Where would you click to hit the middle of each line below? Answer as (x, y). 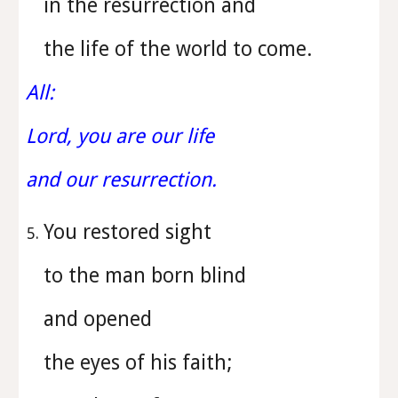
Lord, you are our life (123, 136)
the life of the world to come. (178, 49)
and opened (101, 319)
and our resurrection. (122, 179)
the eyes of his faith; (141, 362)
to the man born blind (148, 275)
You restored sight (131, 232)
